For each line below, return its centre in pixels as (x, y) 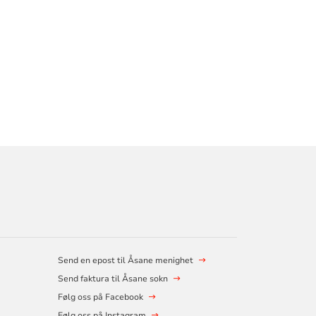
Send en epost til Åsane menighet (125, 260)
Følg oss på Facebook (100, 297)
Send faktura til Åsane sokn (113, 278)
